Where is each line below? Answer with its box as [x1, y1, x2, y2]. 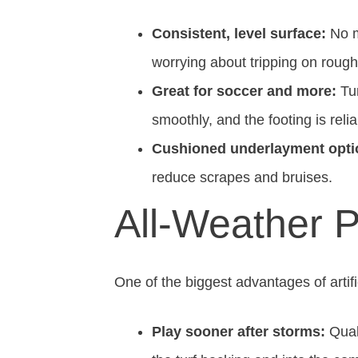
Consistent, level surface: [152, 26, 326, 42]
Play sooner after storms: [152, 324, 325, 340]
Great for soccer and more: [152, 83, 336, 99]
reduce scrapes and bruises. [152, 169, 332, 185]
